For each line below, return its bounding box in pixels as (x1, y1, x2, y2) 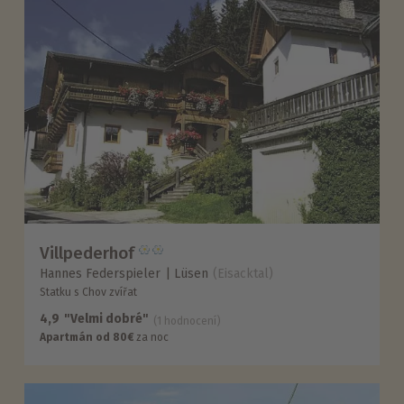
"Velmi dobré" (64, 311, 150, 327)
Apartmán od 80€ (40, 331, 134, 344)
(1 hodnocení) (153, 315, 222, 328)
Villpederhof (40, 242, 135, 263)
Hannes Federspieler (40, 266, 161, 282)
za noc (133, 331, 170, 344)
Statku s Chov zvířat (40, 286, 138, 299)
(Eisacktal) (213, 266, 274, 282)
